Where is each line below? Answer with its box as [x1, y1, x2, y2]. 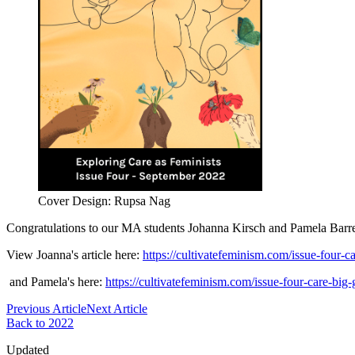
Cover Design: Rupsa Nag [38, 194, 170, 208]
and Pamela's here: [6, 275, 105, 289]
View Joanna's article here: [6, 248, 143, 262]
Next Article [86, 302, 147, 316]
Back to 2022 [6, 316, 74, 330]
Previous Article [6, 302, 86, 316]
